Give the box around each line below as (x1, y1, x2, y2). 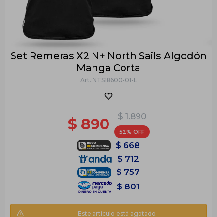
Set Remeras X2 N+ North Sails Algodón (10, 49, 207, 62)
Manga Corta (77, 62, 140, 74)
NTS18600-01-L (92, 76, 137, 84)
